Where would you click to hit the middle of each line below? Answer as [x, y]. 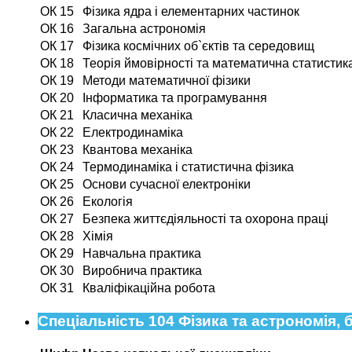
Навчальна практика [142, 254]
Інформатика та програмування [175, 98]
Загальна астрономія [144, 29]
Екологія [108, 202]
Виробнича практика [142, 271]
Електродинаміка [133, 133]
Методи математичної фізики [167, 81]
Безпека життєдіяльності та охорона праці [205, 219]
